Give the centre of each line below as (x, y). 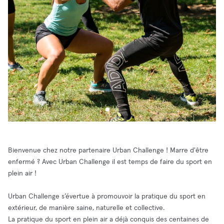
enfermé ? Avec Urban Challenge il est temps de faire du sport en (110, 162)
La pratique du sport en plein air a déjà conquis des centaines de (108, 219)
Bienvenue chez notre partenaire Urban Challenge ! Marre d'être (108, 150)
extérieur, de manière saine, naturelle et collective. (86, 208)
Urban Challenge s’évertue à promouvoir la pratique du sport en (107, 196)
